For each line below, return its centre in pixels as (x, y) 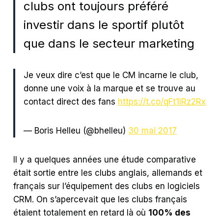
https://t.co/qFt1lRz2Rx (162, 101)
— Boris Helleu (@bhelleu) (76, 130)
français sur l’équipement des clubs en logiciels (107, 186)
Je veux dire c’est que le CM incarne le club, (111, 75)
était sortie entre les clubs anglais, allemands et (108, 173)
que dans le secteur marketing (109, 43)
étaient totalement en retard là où (81, 212)
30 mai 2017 (153, 130)
